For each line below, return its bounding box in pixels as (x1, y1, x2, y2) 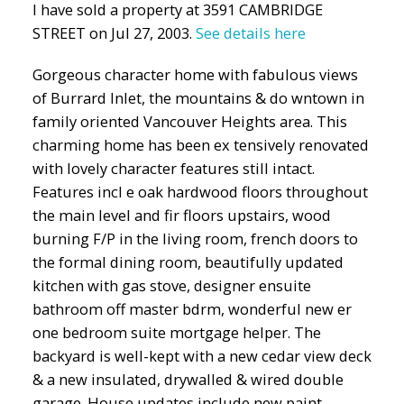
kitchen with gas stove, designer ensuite (32, 274, 311, 296)
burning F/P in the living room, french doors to (32, 227, 358, 249)
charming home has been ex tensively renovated (32, 133, 369, 155)
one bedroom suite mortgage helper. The (32, 321, 321, 343)
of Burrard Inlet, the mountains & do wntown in (32, 87, 364, 108)
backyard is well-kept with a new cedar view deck (32, 344, 372, 366)
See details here (195, 22, 306, 43)
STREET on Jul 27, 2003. (32, 22, 196, 43)
